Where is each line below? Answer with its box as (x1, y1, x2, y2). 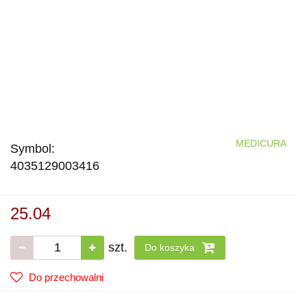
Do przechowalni (29, 271, 103, 283)
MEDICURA (236, 137, 286, 149)
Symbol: (10, 141, 55, 156)
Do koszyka (145, 241, 197, 253)
